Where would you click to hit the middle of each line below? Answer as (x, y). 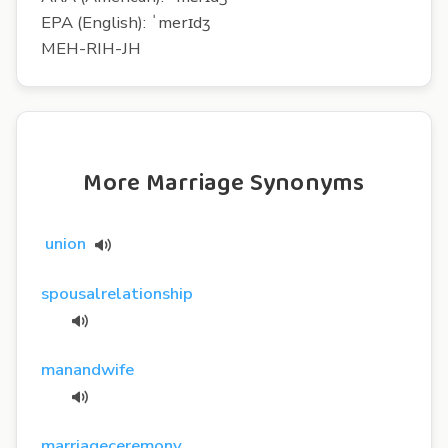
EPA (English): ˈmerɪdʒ (125, 22)
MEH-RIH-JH (91, 48)
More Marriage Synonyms (224, 183)
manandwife (87, 369)
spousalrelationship (117, 293)
